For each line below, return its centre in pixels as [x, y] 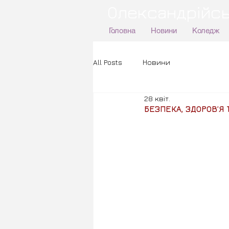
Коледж [206, 30]
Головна [122, 30]
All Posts [108, 62]
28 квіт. [157, 98]
